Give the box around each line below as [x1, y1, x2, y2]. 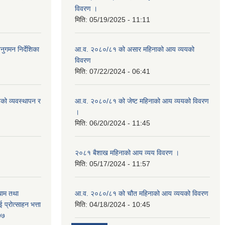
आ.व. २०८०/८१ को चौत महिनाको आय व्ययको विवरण [75, 189, 208, 197]
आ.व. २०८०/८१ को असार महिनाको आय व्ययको [75, 45, 194, 53]
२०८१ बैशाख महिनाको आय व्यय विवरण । [75, 148, 179, 157]
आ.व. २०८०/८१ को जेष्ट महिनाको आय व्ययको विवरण [75, 96, 209, 105]
